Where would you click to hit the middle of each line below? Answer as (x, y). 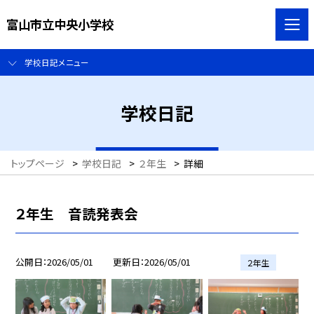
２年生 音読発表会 (77, 213)
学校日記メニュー (56, 62)
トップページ (37, 164)
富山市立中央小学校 (60, 24)
